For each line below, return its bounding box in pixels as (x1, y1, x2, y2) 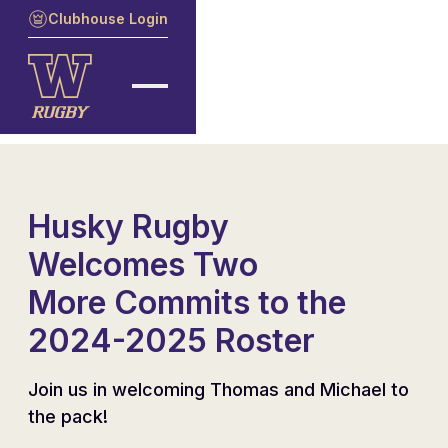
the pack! (28, 406, 108, 427)
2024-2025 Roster (28, 321, 315, 360)
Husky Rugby (28, 207, 229, 246)
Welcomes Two (28, 245, 258, 284)
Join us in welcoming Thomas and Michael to (28, 379, 409, 400)
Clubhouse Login (48, 10, 168, 27)
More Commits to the (28, 283, 346, 322)
